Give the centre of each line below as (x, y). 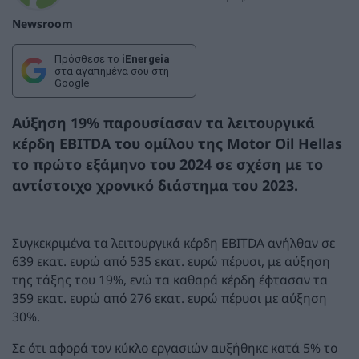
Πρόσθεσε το (88, 58)
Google (72, 83)
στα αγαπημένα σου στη (112, 71)
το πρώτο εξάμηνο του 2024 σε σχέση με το (167, 164)
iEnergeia (146, 58)
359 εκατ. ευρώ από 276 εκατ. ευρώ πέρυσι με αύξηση (169, 298)
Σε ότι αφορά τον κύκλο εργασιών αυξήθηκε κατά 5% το (175, 347)
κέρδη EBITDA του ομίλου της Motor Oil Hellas (177, 143)
